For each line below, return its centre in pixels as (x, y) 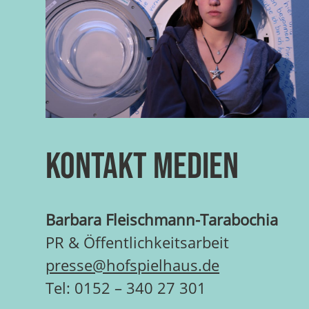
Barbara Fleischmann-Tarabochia (162, 220)
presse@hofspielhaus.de (133, 266)
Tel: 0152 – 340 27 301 (126, 288)
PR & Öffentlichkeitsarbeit (138, 243)
